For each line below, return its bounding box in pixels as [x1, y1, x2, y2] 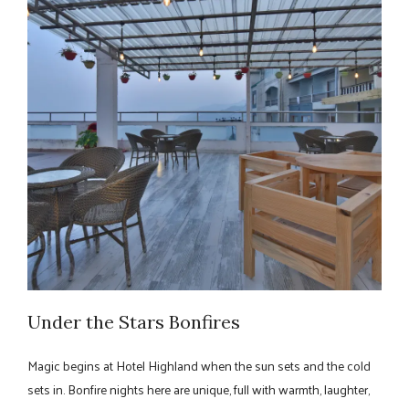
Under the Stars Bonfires [27, 309, 240, 333]
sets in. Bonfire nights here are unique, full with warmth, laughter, [27, 377, 370, 401]
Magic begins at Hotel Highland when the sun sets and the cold [27, 353, 371, 377]
